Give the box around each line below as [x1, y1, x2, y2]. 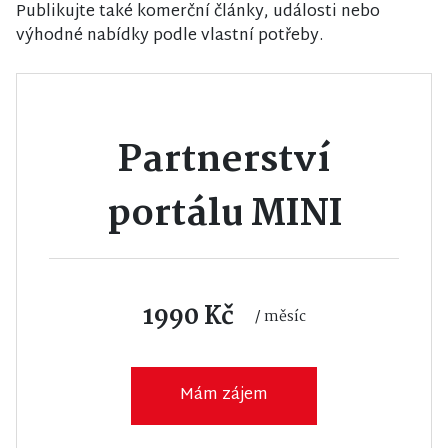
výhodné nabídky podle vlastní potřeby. [16, 22, 323, 52]
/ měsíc [254, 304, 306, 329]
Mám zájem [180, 381, 268, 411]
